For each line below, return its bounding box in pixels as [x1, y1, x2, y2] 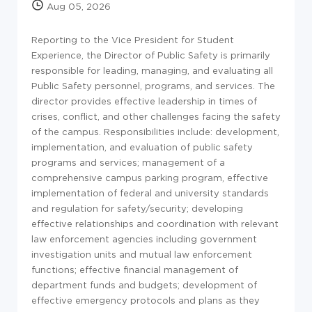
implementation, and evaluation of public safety [31, 141, 253, 152]
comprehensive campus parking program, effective [31, 172, 268, 182]
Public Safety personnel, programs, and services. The [31, 80, 275, 91]
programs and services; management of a [31, 157, 225, 167]
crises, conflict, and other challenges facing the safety [31, 111, 281, 121]
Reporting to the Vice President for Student [31, 34, 234, 45]
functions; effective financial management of [31, 264, 238, 274]
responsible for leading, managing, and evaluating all [31, 65, 273, 75]
